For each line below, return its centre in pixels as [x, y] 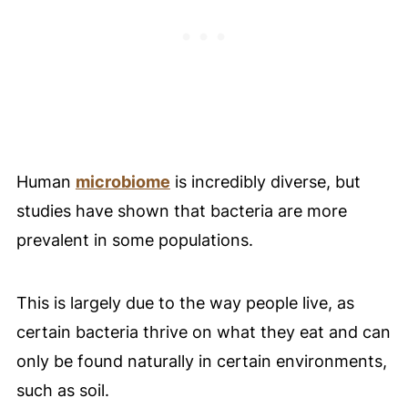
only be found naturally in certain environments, [201, 362]
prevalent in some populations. [134, 240]
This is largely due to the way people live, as [185, 303]
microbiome [122, 182]
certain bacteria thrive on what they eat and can [203, 332]
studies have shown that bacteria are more [181, 211]
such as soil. [62, 391]
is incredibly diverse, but [265, 182]
